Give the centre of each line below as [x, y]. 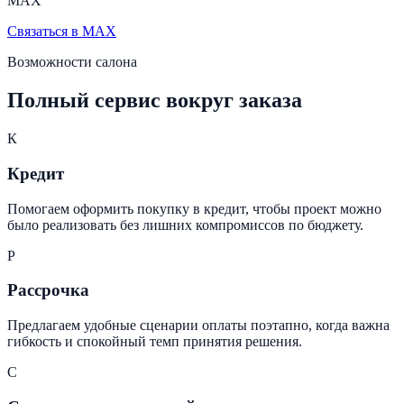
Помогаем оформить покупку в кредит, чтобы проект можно [194, 208]
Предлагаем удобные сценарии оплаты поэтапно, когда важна [198, 326]
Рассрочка [48, 290]
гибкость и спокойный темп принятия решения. [155, 342]
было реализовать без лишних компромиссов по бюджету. [185, 225]
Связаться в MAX [62, 32]
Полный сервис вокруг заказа [155, 101]
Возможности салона [72, 62]
